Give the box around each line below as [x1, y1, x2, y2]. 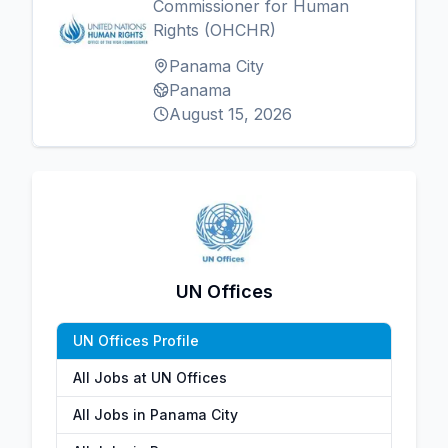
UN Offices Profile [73, 332, 199, 349]
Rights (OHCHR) [153, 20, 276, 40]
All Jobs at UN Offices [73, 369, 227, 386]
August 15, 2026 [169, 104, 292, 124]
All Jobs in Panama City [73, 406, 238, 423]
